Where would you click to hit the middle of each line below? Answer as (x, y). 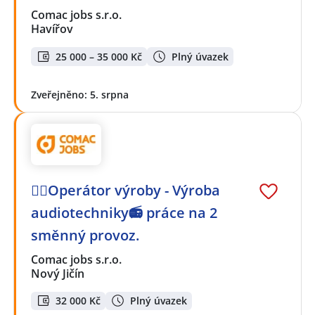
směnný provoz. (85, 235)
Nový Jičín (58, 273)
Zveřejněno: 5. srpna (80, 94)
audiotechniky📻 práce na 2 (124, 212)
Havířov (52, 29)
